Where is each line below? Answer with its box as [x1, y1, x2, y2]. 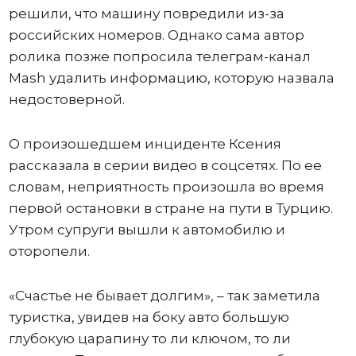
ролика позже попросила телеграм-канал [8, 48, 311, 65]
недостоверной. [8, 91, 125, 108]
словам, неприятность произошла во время [8, 179, 324, 195]
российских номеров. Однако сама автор [8, 27, 304, 44]
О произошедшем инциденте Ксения [8, 136, 281, 153]
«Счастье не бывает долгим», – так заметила [8, 288, 320, 304]
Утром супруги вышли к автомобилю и [8, 222, 285, 238]
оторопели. [8, 243, 90, 260]
